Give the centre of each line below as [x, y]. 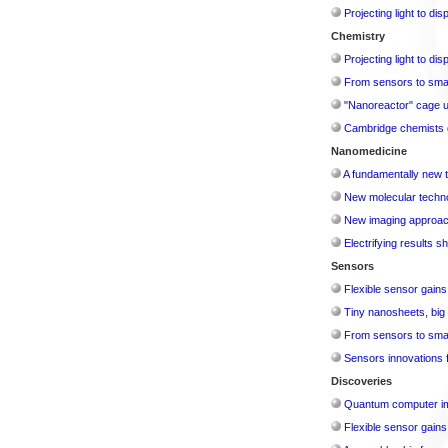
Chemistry [357, 35]
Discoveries [361, 380]
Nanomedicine [368, 150]
